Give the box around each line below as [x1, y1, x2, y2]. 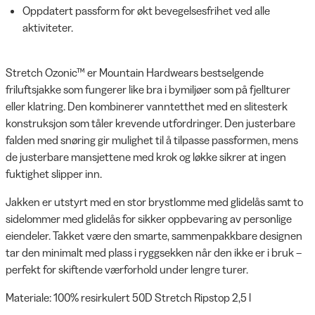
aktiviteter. [22, 20, 73, 34]
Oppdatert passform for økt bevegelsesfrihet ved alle [22, 3, 270, 18]
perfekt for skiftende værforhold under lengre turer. [6, 262, 248, 276]
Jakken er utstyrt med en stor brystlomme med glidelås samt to [6, 194, 303, 209]
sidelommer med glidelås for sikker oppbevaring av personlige [6, 211, 292, 226]
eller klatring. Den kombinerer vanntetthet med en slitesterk [6, 98, 288, 113]
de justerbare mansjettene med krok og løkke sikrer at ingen [6, 149, 286, 164]
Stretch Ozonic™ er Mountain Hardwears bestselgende [6, 65, 264, 79]
